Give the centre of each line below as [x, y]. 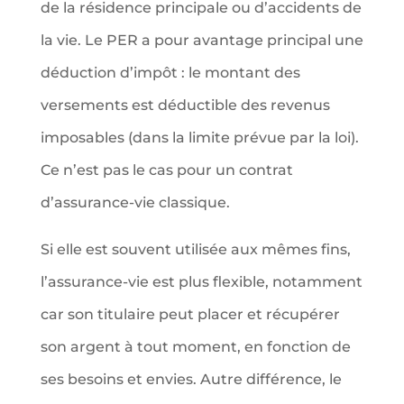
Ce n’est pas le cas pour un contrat [166, 170]
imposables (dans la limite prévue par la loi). [199, 137]
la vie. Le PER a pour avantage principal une [202, 40]
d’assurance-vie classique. [135, 202]
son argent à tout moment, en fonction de [195, 346]
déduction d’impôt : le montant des [170, 72]
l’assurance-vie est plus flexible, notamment [201, 281]
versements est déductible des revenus [185, 105]
